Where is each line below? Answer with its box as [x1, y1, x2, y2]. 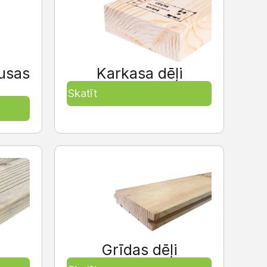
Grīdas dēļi [101, 240, 177, 259]
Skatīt [68, 87, 97, 100]
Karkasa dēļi [96, 64, 182, 83]
